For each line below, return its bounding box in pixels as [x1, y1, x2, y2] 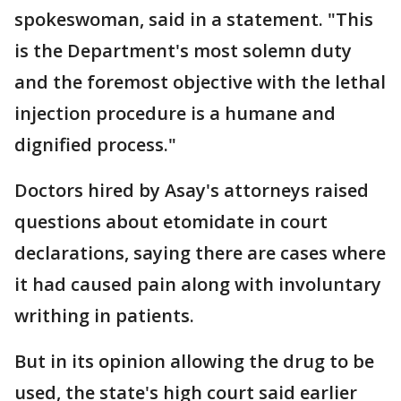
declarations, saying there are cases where [14, 241, 386, 266]
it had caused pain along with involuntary [14, 272, 381, 297]
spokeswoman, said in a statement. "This [14, 7, 373, 32]
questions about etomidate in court [14, 209, 328, 235]
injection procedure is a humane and [14, 101, 336, 126]
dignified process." [14, 132, 176, 158]
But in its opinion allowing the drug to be [14, 349, 374, 374]
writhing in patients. [14, 303, 194, 328]
